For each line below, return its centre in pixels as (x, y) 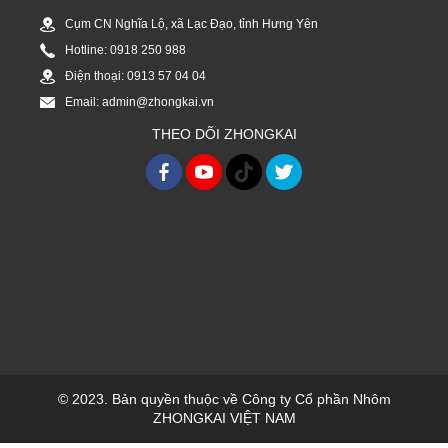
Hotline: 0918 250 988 (125, 49)
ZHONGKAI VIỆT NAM (224, 417)
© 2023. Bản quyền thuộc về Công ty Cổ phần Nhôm (224, 398)
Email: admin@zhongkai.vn (139, 101)
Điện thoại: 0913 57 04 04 (135, 75)
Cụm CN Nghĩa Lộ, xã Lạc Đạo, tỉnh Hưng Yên (191, 23)
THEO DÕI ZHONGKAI (224, 133)
